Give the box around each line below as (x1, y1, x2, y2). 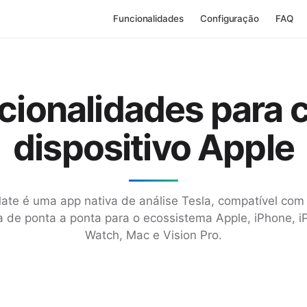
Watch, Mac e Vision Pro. (85, 228, 222, 242)
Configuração (199, 13, 260, 24)
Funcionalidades (112, 13, 184, 24)
